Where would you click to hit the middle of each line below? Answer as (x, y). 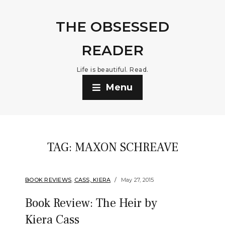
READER (113, 50)
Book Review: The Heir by (91, 203)
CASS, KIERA (92, 180)
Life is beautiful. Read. (113, 70)
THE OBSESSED (113, 27)
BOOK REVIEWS (48, 180)
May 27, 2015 (137, 180)
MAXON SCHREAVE (126, 147)
